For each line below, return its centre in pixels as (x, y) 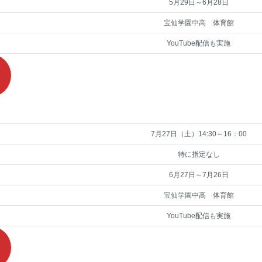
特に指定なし (199, 154)
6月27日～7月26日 (199, 175)
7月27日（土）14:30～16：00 (199, 134)
